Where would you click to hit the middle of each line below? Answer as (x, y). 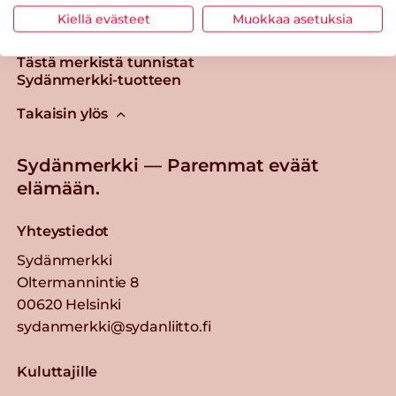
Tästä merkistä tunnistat (106, 62)
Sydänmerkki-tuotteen (99, 80)
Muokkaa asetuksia (293, 19)
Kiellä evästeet (103, 19)
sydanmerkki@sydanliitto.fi (114, 326)
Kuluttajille (57, 371)
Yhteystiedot (63, 231)
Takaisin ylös (63, 113)
